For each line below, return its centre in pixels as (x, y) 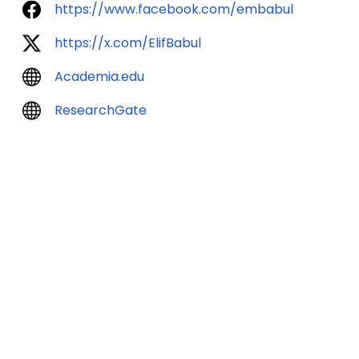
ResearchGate (101, 110)
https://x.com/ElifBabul (128, 43)
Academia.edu (99, 77)
